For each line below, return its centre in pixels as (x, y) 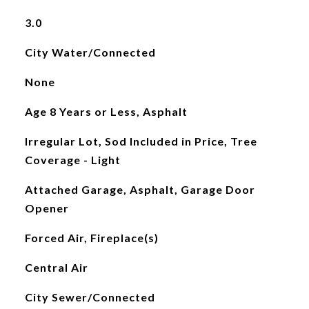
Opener (47, 208)
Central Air (56, 267)
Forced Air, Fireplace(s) (91, 238)
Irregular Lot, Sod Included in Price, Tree (141, 141)
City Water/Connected (90, 52)
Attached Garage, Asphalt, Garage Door (140, 189)
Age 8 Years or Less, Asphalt (106, 111)
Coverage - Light (72, 160)
